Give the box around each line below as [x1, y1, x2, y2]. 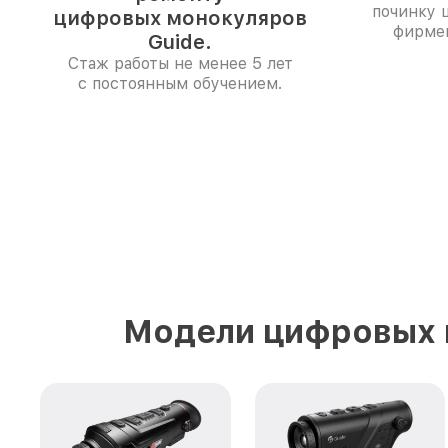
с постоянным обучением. [78, 74, 282, 93]
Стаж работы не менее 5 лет [67, 54, 293, 73]
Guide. [148, 30, 212, 54]
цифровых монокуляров [53, 6, 307, 30]
